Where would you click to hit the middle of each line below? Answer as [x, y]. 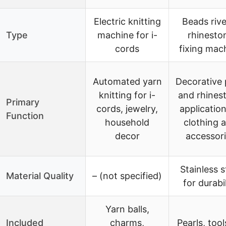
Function [25, 116]
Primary [23, 102]
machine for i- [127, 35]
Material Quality [40, 176]
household [127, 123]
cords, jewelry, [127, 109]
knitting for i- [127, 95]
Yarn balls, [127, 209]
